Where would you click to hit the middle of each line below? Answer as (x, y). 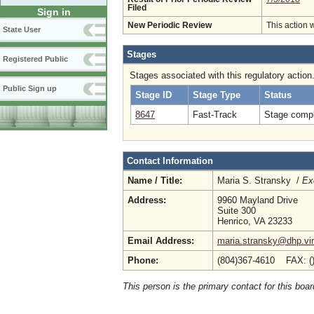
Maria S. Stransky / (260, 180)
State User (22, 30)
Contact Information (170, 161)
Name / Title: (155, 180)
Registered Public (35, 59)
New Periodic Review (170, 25)
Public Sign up (30, 89)
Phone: (143, 260)
